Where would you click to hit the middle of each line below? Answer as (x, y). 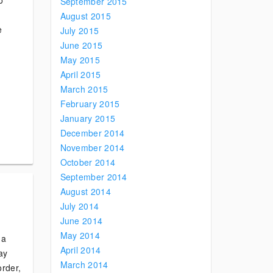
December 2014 (92, 133)
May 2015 (80, 60)
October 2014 (88, 162)
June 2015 (81, 45)
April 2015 (80, 74)
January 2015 (88, 118)
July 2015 (80, 30)
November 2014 (92, 147)
